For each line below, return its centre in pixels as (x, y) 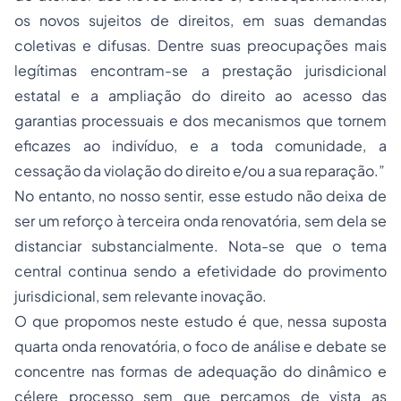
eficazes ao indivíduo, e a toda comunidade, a (200, 145)
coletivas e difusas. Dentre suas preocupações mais (200, 45)
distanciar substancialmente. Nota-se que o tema (200, 246)
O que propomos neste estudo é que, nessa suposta (200, 321)
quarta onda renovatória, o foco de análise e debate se (200, 346)
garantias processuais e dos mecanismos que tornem (200, 120)
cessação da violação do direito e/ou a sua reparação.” (200, 171)
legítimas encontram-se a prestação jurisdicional (200, 70)
